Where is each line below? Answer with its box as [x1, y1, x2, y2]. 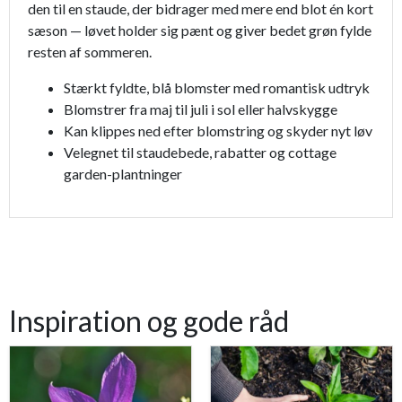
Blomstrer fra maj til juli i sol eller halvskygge [64, 100, 337, 118]
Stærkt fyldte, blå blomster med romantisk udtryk [64, 79, 370, 97]
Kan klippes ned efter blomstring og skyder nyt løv [64, 122, 372, 140]
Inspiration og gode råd [9, 303, 289, 339]
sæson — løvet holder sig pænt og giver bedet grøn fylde [28, 22, 371, 39]
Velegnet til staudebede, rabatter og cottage [64, 144, 336, 162]
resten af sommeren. [28, 43, 152, 61]
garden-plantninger [64, 165, 182, 183]
